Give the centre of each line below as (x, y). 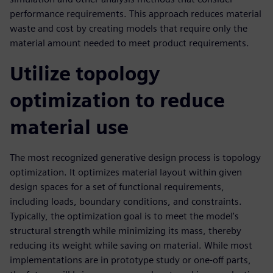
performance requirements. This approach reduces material (136, 14)
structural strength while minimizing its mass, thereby (126, 231)
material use (69, 127)
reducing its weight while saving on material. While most (131, 245)
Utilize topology (85, 73)
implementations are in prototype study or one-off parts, (130, 260)
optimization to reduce (117, 100)
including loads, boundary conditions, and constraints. (126, 201)
